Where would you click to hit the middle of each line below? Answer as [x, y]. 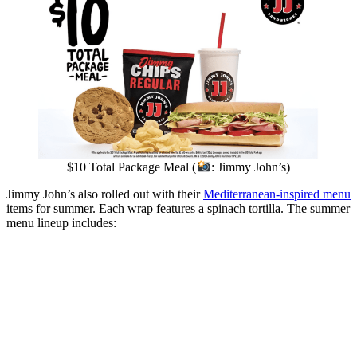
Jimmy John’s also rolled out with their [105, 194]
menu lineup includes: [61, 223]
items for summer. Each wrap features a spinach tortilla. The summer [178, 209]
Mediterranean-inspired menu [277, 194]
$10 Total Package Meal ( [132, 167]
